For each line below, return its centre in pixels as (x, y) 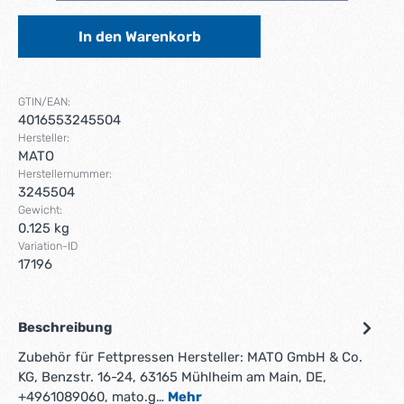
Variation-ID (48, 246)
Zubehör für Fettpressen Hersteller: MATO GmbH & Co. (190, 357)
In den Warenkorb (139, 37)
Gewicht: (40, 210)
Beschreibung (65, 327)
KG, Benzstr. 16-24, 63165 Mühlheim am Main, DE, (172, 377)
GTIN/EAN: (44, 101)
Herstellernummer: (65, 174)
